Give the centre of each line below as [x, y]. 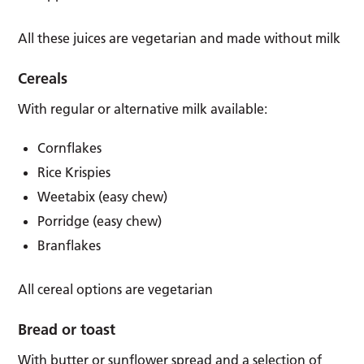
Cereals [43, 78]
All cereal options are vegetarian [116, 289]
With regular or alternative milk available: [143, 108]
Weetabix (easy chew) [103, 196]
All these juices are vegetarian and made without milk [180, 38]
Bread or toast [67, 329]
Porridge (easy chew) [100, 221]
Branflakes [69, 245]
